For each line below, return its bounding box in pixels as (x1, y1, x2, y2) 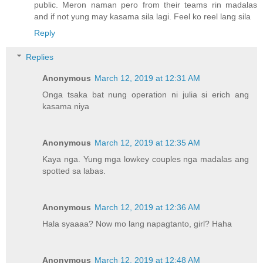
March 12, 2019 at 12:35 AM (95, 138, 201, 148)
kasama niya (42, 102, 90, 112)
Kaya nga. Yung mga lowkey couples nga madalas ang (42, 154, 249, 164)
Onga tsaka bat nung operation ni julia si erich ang (42, 90, 249, 100)
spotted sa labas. (42, 166, 106, 176)
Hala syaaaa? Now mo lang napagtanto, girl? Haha (42, 219, 232, 229)
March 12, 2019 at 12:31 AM (95, 73, 201, 83)
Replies (26, 52, 54, 62)
